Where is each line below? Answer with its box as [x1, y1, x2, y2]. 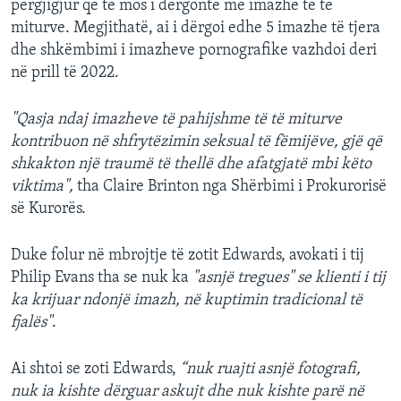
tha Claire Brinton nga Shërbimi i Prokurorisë [77, 178, 387, 196]
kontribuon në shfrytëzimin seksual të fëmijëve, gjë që [11, 133, 382, 151]
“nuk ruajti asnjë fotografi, [180, 361, 361, 379]
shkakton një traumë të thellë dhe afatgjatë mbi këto [11, 156, 371, 174]
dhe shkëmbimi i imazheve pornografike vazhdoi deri [11, 42, 377, 60]
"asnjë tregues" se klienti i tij [189, 269, 386, 287]
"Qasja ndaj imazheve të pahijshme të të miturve [11, 111, 342, 129]
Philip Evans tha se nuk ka [11, 269, 189, 287]
